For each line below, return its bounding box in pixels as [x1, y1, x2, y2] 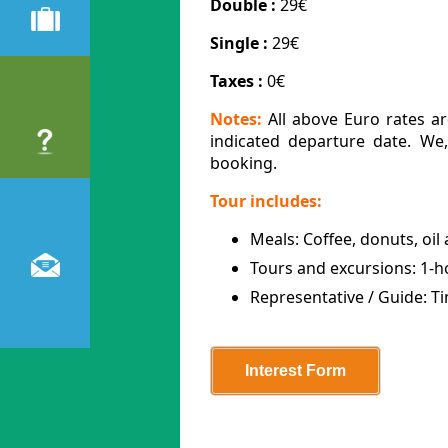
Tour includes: [210, 190, 322, 212]
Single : [210, 32, 268, 54]
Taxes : [210, 70, 263, 92]
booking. [210, 152, 277, 174]
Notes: [210, 108, 262, 130]
